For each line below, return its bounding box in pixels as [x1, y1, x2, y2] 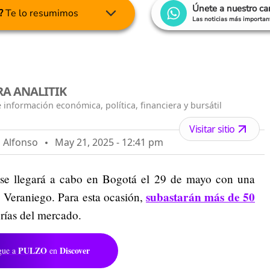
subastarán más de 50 [146, 188, 256, 206]
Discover [60, 243, 90, 257]
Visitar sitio [189, 122, 235, 136]
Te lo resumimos [3, 7, 79, 20]
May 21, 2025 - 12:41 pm [48, 135, 163, 149]
